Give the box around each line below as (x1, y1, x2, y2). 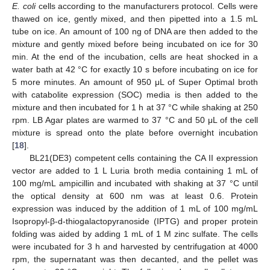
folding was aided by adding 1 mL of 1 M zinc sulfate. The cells (12, 228, 258, 239)
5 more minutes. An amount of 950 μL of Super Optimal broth (12, 77, 258, 87)
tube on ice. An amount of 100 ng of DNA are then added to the (12, 26, 258, 36)
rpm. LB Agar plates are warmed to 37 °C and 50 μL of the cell (12, 115, 258, 125)
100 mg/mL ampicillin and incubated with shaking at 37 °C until (12, 178, 258, 188)
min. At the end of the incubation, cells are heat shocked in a (12, 51, 258, 61)
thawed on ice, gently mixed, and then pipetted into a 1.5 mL (12, 13, 258, 24)
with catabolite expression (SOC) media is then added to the (12, 89, 258, 99)
